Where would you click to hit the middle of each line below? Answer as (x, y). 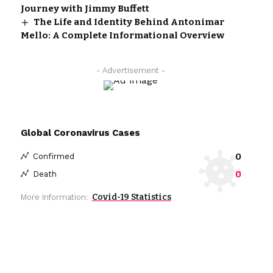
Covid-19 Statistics (131, 197)
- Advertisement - (131, 70)
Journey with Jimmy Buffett (85, 8)
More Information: (54, 197)
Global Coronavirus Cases (80, 133)
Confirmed (53, 157)
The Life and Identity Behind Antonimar (129, 22)
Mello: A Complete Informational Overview (122, 35)
